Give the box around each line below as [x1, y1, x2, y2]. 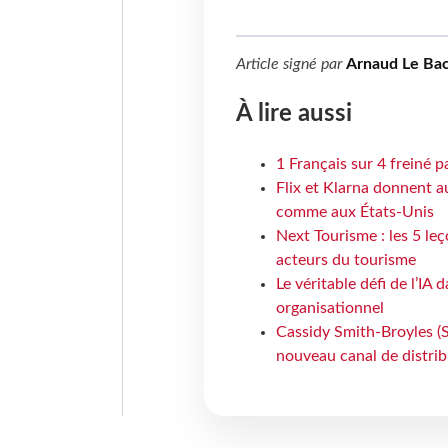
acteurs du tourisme [275, 252, 416, 269]
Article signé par [235, 56, 346, 73]
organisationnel [275, 300, 384, 317]
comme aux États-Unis [275, 204, 434, 221]
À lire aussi [235, 102, 352, 127]
